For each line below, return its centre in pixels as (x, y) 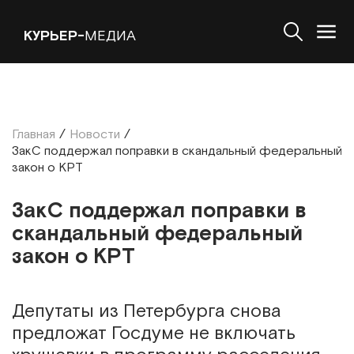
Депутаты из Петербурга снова (147, 311)
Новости (95, 135)
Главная (34, 135)
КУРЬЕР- (54, 36)
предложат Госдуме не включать (154, 333)
